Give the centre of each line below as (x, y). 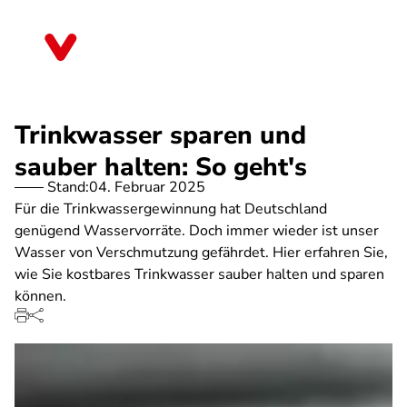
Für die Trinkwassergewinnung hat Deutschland (171, 209)
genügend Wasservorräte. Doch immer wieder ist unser (197, 231)
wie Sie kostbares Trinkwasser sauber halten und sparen (199, 274)
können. (40, 296)
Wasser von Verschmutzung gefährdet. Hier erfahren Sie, (201, 253)
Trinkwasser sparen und (160, 135)
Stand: (68, 187)
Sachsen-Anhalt (146, 54)
